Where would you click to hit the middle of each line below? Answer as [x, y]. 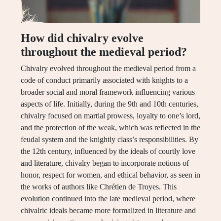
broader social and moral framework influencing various [108, 92]
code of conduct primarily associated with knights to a [104, 80]
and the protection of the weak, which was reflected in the [110, 128]
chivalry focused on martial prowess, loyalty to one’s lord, [110, 116]
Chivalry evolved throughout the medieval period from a [108, 69]
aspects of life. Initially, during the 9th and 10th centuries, [110, 104]
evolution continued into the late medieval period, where [108, 199]
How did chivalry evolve [82, 38]
